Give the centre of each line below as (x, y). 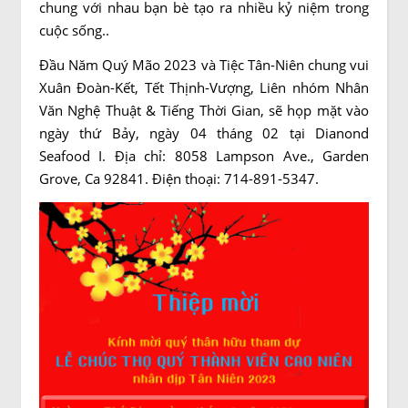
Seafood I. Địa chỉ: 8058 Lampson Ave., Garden (204, 156)
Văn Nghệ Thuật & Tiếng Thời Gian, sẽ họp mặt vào (204, 110)
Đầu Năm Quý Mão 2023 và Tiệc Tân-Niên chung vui (204, 65)
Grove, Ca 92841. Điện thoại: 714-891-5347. (179, 178)
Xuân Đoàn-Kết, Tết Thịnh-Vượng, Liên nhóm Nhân (204, 87)
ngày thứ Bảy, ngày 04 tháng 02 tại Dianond (204, 133)
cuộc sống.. (74, 30)
